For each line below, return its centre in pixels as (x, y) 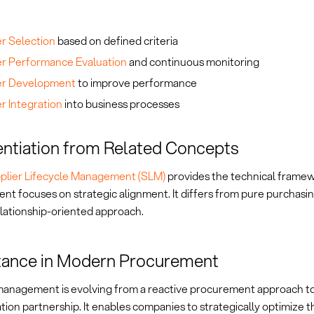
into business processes (121, 104)
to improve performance (136, 83)
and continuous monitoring (193, 62)
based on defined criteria (116, 40)
